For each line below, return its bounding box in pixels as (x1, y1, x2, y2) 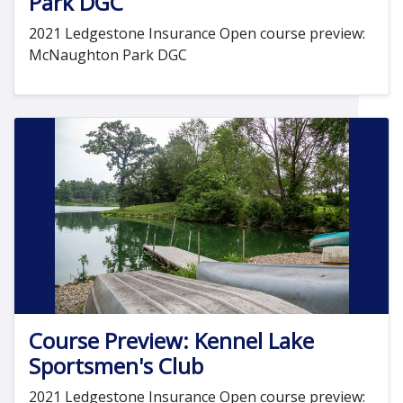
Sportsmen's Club (29, 350, 203, 381)
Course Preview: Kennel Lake (29, 325, 314, 355)
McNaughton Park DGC (29, 44, 187, 65)
